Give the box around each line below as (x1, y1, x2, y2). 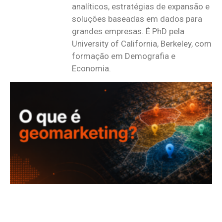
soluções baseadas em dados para (72, 14, 202, 24)
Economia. (72, 63, 111, 74)
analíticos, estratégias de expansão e (72, 1, 210, 12)
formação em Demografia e (72, 51, 175, 61)
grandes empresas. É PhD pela (72, 26, 184, 37)
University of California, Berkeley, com (72, 39, 212, 49)
